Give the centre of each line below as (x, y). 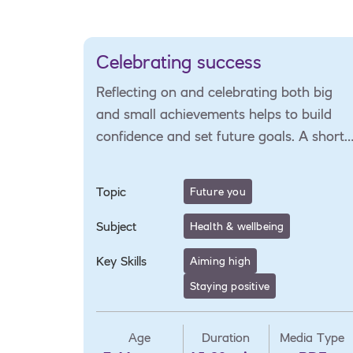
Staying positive (229, 286)
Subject (116, 226)
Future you (217, 191)
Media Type (312, 337)
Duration (226, 337)
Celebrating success (179, 61)
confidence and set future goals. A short (220, 136)
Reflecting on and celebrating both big (214, 92)
